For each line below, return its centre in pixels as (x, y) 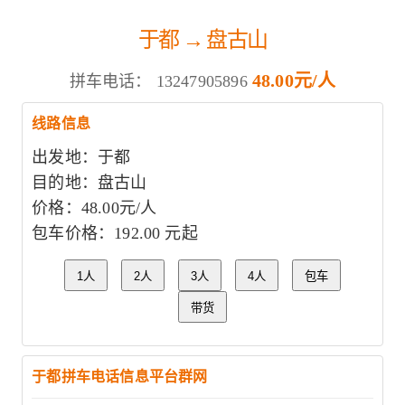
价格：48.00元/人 (94, 208)
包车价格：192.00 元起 (115, 233)
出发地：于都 (81, 157)
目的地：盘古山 (89, 183)
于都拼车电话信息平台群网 (120, 377)
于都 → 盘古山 (202, 38)
